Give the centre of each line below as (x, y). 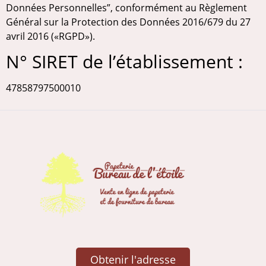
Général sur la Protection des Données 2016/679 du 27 (128, 22)
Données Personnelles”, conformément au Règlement (126, 8)
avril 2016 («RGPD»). (50, 36)
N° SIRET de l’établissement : (124, 62)
